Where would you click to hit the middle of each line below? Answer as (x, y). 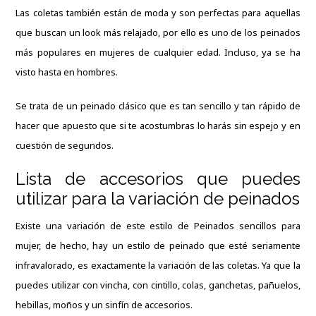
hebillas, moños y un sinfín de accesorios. (105, 305)
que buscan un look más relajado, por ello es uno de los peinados (158, 33)
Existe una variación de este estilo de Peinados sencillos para (158, 226)
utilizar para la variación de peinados (158, 199)
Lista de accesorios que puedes (158, 179)
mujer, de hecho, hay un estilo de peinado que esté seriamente (158, 246)
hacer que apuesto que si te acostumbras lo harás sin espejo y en (158, 126)
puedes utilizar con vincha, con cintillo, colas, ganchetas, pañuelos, (158, 285)
